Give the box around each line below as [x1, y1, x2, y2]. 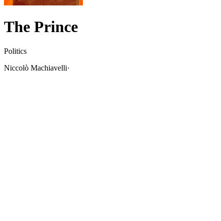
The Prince [4, 18, 78, 36]
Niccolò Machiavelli [4, 63, 67, 72]
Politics [4, 46, 27, 55]
